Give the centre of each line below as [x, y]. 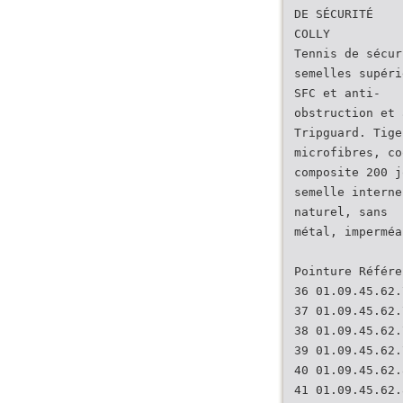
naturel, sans [341, 212]
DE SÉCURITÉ [334, 14]
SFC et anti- [337, 93]
